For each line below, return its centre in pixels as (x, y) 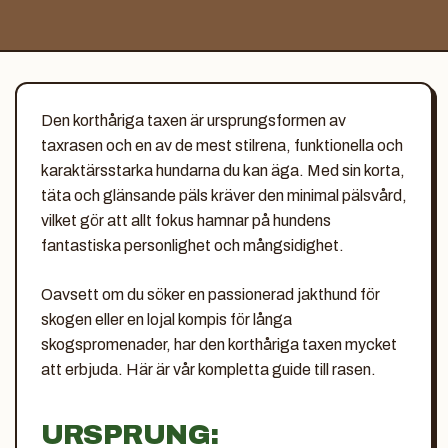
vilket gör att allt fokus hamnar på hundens (185, 220)
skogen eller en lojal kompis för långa (166, 319)
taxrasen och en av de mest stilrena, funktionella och (221, 145)
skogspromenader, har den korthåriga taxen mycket (218, 344)
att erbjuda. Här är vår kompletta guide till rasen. (208, 369)
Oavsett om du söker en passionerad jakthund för (210, 294)
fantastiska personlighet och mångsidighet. (192, 245)
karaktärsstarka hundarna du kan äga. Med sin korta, (222, 170)
